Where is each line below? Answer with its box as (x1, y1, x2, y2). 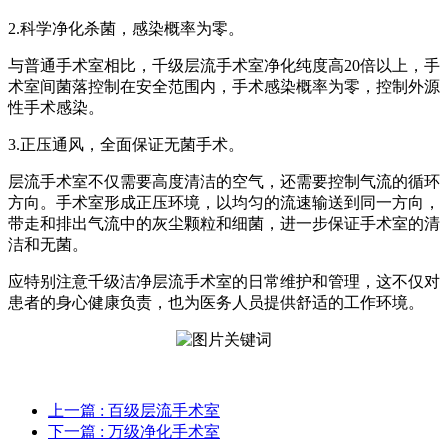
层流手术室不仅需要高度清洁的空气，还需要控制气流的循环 (8, 173, 440, 191)
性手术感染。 (8, 99, 104, 117)
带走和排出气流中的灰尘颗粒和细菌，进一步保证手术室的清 (8, 215, 440, 233)
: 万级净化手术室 (100, 423, 220, 441)
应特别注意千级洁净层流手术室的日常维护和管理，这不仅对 (8, 273, 440, 291)
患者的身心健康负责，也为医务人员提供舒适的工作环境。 (8, 294, 424, 312)
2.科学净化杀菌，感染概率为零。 (8, 20, 244, 38)
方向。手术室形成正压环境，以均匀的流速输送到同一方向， (8, 194, 440, 212)
